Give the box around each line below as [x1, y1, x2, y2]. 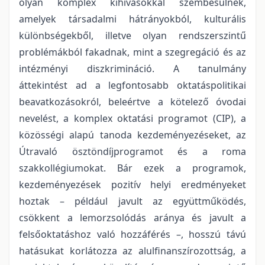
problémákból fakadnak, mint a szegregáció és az [19, 45, 246, 59]
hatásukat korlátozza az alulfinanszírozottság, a [19, 244, 246, 257]
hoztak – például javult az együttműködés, [19, 194, 246, 208]
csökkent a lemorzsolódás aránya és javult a [19, 211, 246, 224]
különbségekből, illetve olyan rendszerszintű [19, 28, 246, 42]
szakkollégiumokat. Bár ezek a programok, [19, 161, 246, 174]
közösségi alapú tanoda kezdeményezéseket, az [19, 128, 246, 141]
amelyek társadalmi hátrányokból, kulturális [19, 12, 246, 25]
